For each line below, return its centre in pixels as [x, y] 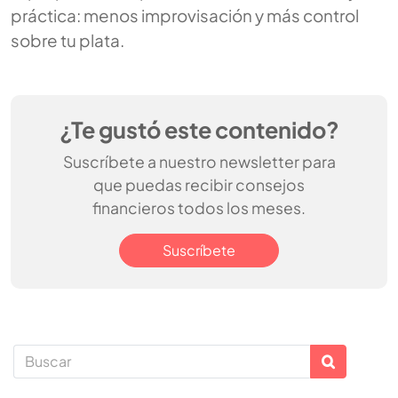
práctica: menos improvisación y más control [185, 16]
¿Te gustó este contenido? [199, 130]
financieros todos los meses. [199, 208]
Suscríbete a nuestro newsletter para [199, 162]
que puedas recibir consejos [199, 185]
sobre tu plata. [68, 40]
